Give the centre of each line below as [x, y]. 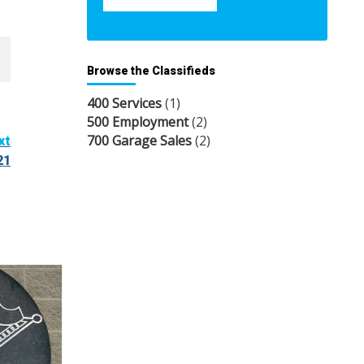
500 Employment [138, 122]
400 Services [124, 104]
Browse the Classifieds [151, 71]
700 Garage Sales [139, 141]
